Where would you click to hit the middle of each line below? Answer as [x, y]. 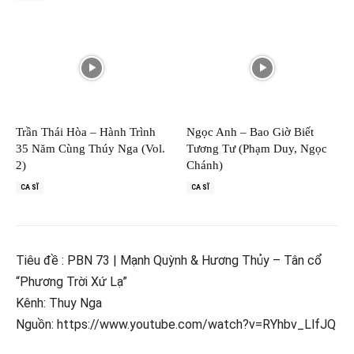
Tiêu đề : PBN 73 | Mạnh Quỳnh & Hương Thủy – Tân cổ [169, 261]
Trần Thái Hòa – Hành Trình [86, 132]
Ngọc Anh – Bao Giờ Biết [250, 132]
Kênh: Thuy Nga [59, 303]
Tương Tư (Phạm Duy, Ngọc [257, 149]
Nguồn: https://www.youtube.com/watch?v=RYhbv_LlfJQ [176, 325]
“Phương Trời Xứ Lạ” [72, 282]
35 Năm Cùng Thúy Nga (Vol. [90, 149]
